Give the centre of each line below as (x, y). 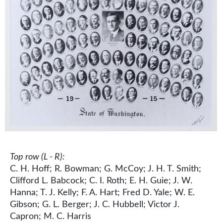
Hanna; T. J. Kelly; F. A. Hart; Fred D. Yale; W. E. (102, 193)
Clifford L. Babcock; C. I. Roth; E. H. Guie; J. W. (101, 181)
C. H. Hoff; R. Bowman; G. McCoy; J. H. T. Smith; (106, 169)
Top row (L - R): (37, 157)
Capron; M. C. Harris (51, 216)
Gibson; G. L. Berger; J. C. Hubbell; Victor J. (95, 204)
